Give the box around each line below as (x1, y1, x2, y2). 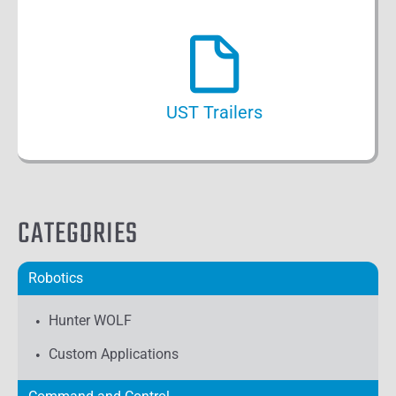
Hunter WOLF (49, 312, 132, 329)
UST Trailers (165, 102, 263, 123)
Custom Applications (49, 346, 179, 362)
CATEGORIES (18, 212, 138, 257)
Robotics (28, 270, 83, 286)
